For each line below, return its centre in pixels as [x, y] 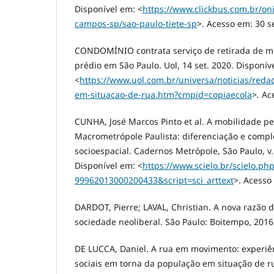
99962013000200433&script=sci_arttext [154, 180]
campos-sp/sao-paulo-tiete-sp [136, 24]
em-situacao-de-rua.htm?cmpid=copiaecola [163, 95]
